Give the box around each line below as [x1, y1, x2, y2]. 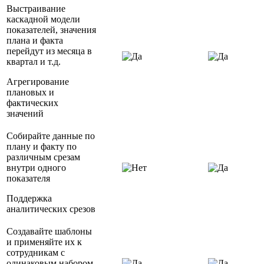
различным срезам [6, 152, 80, 163]
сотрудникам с [6, 247, 65, 258]
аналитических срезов [6, 204, 95, 214]
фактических [6, 98, 58, 108]
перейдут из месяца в [6, 46, 92, 57]
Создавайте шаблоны [6, 226, 92, 237]
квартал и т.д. [6, 57, 61, 67]
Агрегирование [6, 77, 69, 87]
